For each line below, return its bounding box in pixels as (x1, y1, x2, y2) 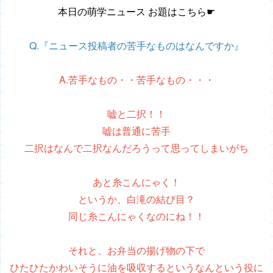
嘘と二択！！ (107, 106, 166, 121)
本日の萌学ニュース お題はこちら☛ (58, 4, 215, 18)
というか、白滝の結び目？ (78, 191, 195, 206)
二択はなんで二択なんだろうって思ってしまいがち (24, 140, 249, 155)
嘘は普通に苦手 (102, 123, 171, 138)
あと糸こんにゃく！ (93, 174, 180, 189)
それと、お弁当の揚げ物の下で (68, 243, 205, 257)
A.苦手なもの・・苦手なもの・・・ (58, 72, 214, 87)
